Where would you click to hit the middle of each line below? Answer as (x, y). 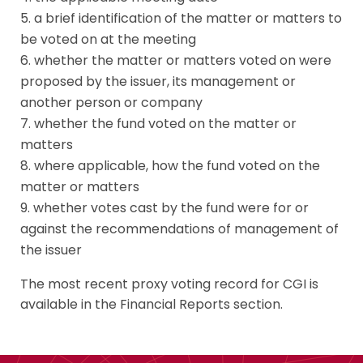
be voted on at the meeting (108, 39)
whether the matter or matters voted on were (183, 60)
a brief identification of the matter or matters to (188, 18)
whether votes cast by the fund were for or (171, 208)
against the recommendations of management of (179, 229)
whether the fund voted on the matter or (165, 124)
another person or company (111, 102)
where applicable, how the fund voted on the (177, 166)
